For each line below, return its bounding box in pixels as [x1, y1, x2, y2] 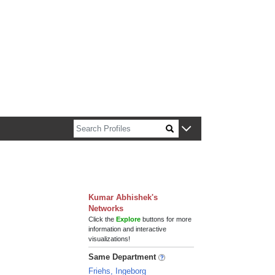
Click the [88, 215, 117, 223]
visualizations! [88, 235, 131, 242]
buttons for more [141, 215, 192, 223]
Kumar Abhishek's [88, 193, 158, 202]
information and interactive [88, 225, 167, 233]
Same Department [88, 252, 159, 261]
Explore [116, 215, 141, 223]
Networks [88, 204, 124, 213]
